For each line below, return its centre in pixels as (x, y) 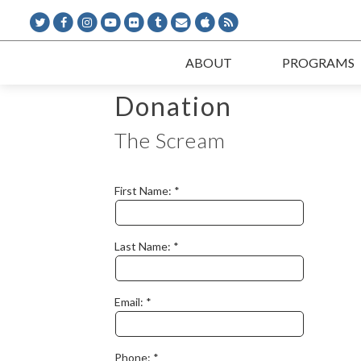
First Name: (144, 191)
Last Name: (144, 246)
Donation (173, 106)
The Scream (170, 140)
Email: (130, 302)
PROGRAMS (318, 62)
